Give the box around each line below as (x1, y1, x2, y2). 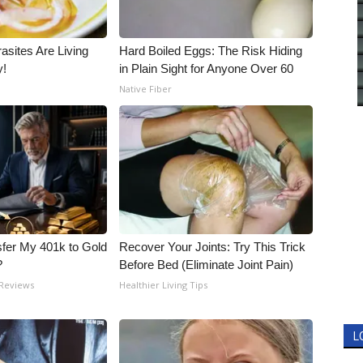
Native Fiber (119, 83, 173, 95)
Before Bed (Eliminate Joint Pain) (119, 258, 294, 271)
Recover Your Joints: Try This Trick (119, 240, 306, 254)
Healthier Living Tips (119, 279, 208, 291)
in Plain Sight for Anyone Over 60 (119, 62, 294, 75)
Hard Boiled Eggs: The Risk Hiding (119, 44, 303, 58)
